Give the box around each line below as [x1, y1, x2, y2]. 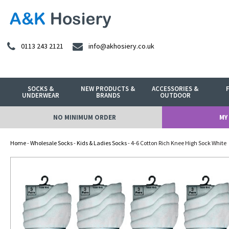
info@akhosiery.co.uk [88, 41, 154, 51]
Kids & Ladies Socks [77, 139, 127, 147]
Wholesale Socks [30, 139, 73, 147]
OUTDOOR [159, 91, 191, 100]
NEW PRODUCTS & [81, 84, 135, 93]
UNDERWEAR [22, 91, 60, 100]
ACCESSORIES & [152, 84, 199, 93]
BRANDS [96, 91, 120, 100]
